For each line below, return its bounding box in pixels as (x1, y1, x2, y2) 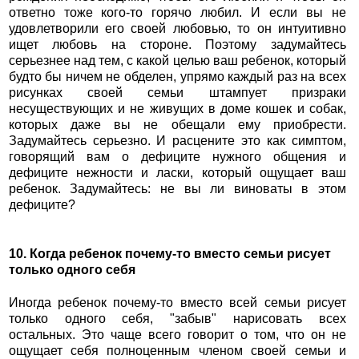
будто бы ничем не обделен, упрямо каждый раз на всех (8, 69, 347, 83)
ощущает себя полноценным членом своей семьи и (8, 343, 347, 357)
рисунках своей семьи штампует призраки (8, 85, 347, 99)
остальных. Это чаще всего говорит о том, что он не (8, 327, 347, 341)
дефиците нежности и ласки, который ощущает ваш (8, 165, 347, 179)
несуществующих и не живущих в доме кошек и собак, (8, 101, 347, 115)
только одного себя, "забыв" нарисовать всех (8, 311, 347, 325)
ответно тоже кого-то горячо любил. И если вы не (8, 5, 347, 19)
